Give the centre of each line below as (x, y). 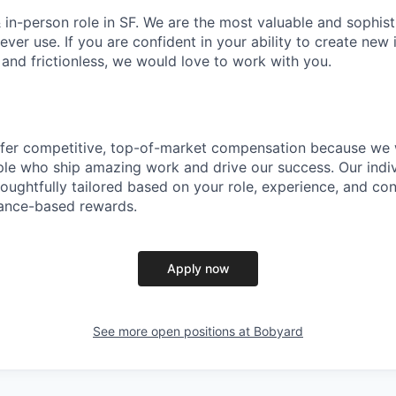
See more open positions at (173, 331)
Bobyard (278, 331)
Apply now (198, 269)
